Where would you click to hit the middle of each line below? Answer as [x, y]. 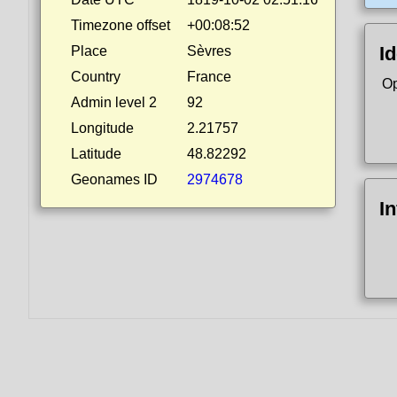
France [209, 77]
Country [96, 77]
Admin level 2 [114, 102]
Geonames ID [114, 179]
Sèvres [209, 51]
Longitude [102, 128]
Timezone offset [121, 25]
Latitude [96, 154]
